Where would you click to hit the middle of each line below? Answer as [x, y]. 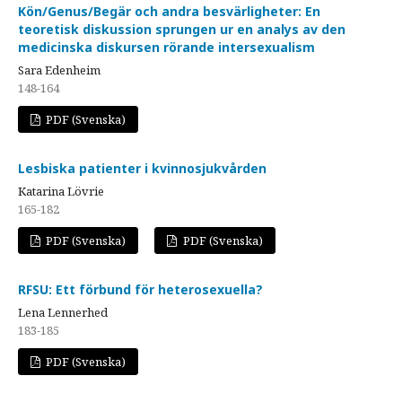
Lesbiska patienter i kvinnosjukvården [142, 168]
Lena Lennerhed [63, 312]
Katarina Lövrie [61, 191]
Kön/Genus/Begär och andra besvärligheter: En [169, 11]
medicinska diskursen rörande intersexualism [166, 47]
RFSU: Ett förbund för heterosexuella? [140, 289]
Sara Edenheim [59, 70]
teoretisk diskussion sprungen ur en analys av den [182, 29]
